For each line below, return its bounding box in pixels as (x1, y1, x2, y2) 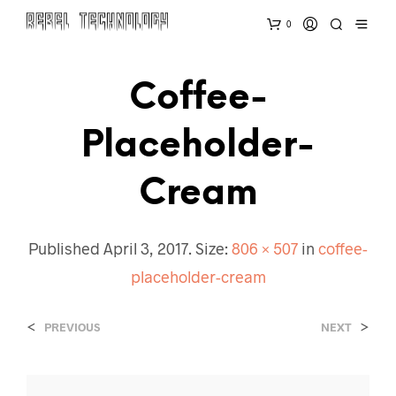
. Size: (188, 238, 232, 258)
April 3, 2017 (103, 238, 188, 258)
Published (28, 238, 103, 258)
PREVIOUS (44, 319, 100, 334)
